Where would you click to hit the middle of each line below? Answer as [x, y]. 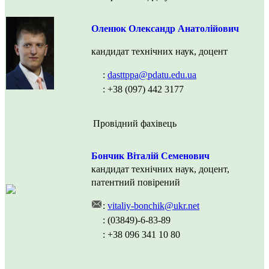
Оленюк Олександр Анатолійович [165, 29]
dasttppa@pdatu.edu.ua [152, 75]
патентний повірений [136, 183]
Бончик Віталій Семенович [150, 156]
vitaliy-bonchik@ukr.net [153, 206]
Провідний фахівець [134, 124]
